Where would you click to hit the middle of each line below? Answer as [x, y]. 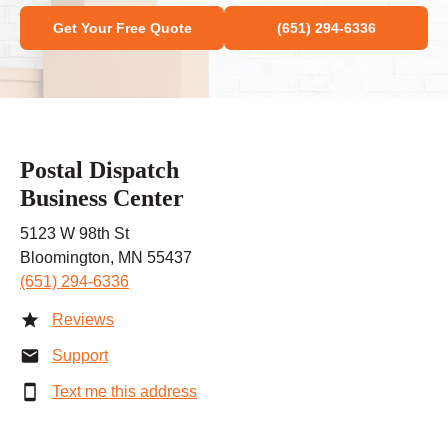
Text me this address [124, 392]
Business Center [102, 198]
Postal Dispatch [99, 170]
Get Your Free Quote [122, 28]
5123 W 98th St [74, 234]
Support [80, 356]
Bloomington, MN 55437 [106, 258]
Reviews [83, 320]
